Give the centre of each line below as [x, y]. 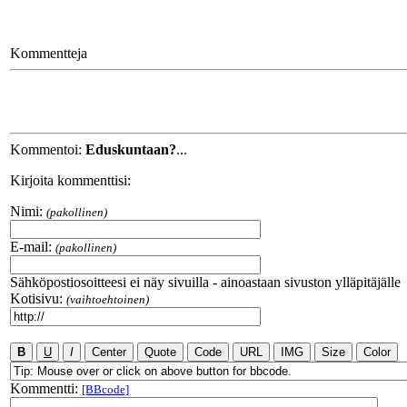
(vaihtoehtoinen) [108, 299]
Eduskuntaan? [131, 149]
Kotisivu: [36, 298]
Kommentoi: [48, 149]
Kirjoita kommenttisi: [70, 180]
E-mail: [31, 247]
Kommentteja [49, 53]
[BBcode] [105, 389]
